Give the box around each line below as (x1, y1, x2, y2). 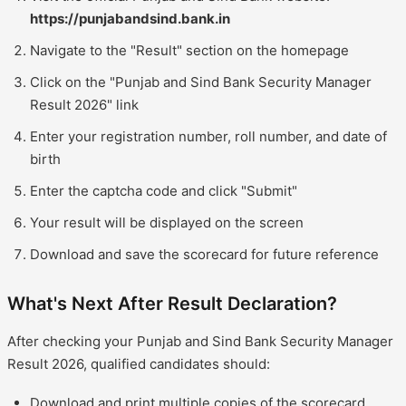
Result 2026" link (30, 95, 139, 113)
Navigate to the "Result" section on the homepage (30, 41, 349, 59)
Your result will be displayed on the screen (30, 213, 304, 231)
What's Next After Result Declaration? (7, 292, 337, 314)
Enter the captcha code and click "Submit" (30, 181, 297, 199)
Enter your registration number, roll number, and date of (30, 127, 387, 145)
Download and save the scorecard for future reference (30, 245, 379, 263)
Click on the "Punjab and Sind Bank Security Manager (30, 72, 372, 91)
